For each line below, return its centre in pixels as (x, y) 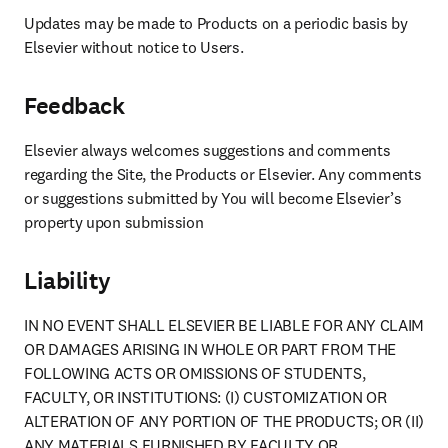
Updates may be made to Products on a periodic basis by (216, 23)
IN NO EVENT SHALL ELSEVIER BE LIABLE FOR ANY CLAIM (224, 325)
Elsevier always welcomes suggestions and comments (207, 150)
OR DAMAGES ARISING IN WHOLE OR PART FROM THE (210, 349)
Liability (67, 281)
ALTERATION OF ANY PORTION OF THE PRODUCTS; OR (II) (224, 421)
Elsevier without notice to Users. (134, 47)
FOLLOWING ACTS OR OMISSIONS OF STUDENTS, (195, 373)
